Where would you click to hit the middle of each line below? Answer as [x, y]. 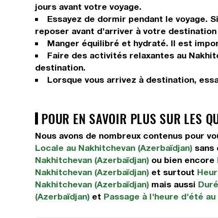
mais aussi [173, 184]
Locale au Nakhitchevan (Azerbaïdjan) [114, 148]
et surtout [173, 172]
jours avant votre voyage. [88, 7]
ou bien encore [183, 160]
